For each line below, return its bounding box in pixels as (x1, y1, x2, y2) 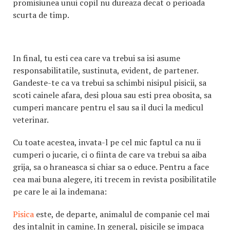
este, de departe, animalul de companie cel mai (34, 208, 209, 220)
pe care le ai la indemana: (13, 186, 107, 197)
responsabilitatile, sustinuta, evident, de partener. (13, 65, 198, 76)
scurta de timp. (13, 9, 69, 21)
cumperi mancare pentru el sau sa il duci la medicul (13, 102, 203, 113)
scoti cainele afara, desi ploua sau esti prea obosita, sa (13, 89, 212, 101)
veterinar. (13, 114, 49, 125)
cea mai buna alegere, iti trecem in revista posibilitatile (13, 174, 216, 185)
